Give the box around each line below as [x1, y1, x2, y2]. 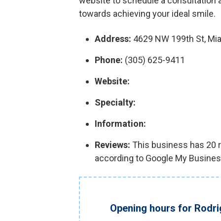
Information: [95, 118, 146, 129]
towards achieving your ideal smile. [79, 8, 216, 19]
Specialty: [95, 97, 136, 108]
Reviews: [95, 140, 130, 150]
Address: [95, 34, 131, 44]
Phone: [95, 55, 123, 65]
